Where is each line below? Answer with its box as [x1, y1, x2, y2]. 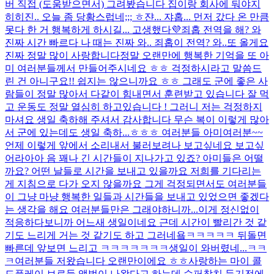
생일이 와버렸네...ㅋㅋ [169, 242, 267, 253]
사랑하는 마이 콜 [188, 255, 262, 266]
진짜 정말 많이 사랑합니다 [5, 50, 120, 61]
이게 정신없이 [198, 204, 259, 215]
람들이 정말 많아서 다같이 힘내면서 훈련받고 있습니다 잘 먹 [5, 88, 269, 99]
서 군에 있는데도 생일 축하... [5, 127, 130, 138]
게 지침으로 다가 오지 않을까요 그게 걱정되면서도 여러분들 [5, 178, 267, 189]
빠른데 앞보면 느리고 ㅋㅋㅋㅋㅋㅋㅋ [5, 242, 169, 253]
